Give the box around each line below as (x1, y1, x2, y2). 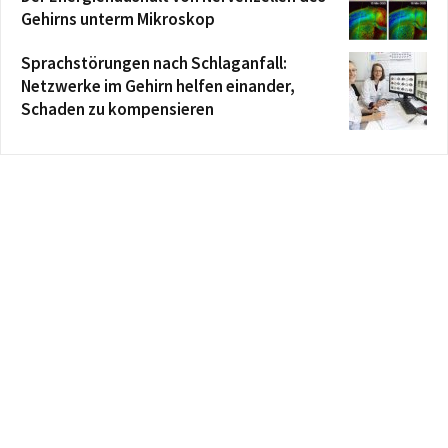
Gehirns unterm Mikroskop (21, 7, 215, 30)
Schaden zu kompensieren (21, 97, 214, 120)
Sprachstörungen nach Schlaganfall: (21, 51, 287, 74)
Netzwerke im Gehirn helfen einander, (21, 74, 295, 97)
